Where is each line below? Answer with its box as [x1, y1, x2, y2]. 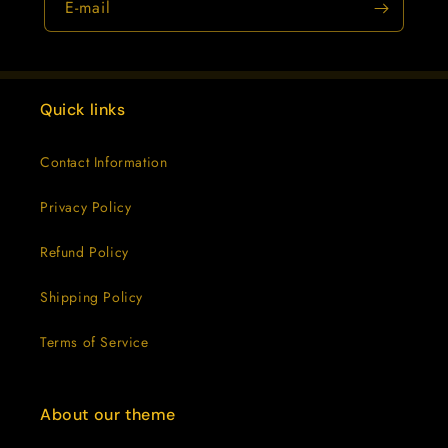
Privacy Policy [40, 196, 132, 217]
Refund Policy [40, 241, 129, 262]
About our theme [40, 403, 176, 425]
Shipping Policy [40, 286, 143, 307]
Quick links [40, 98, 126, 120]
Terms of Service [40, 331, 149, 352]
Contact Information [40, 151, 168, 172]
